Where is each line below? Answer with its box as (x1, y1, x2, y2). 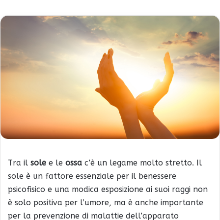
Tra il (8, 158, 30, 168)
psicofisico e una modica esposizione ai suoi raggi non (8, 185, 208, 194)
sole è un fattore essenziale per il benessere (8, 171, 176, 181)
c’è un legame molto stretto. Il (82, 158, 202, 168)
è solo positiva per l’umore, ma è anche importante (8, 198, 203, 208)
